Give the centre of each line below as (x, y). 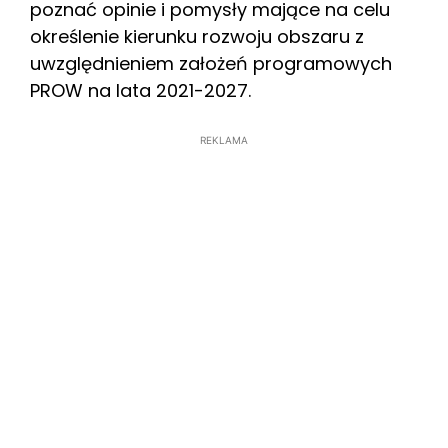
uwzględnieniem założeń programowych (211, 64)
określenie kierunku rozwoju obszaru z (197, 37)
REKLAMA (224, 140)
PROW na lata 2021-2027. (140, 91)
